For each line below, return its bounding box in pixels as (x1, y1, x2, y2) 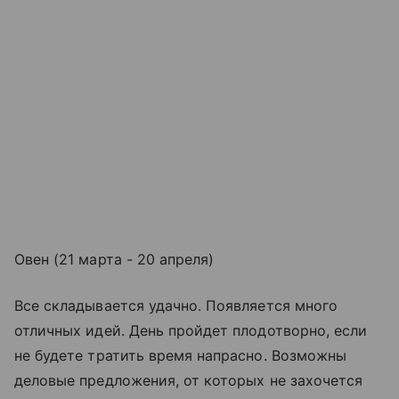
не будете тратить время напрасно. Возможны (14, 346, 347, 365)
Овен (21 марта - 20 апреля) (14, 250, 215, 269)
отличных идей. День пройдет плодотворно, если (14, 322, 368, 340)
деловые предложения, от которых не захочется (14, 371, 363, 390)
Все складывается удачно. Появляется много (14, 297, 338, 315)
